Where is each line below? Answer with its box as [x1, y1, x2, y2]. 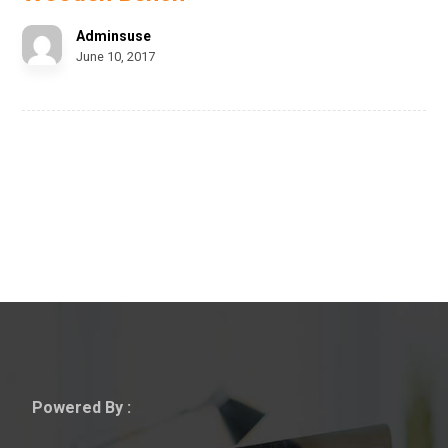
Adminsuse [76, 27, 152, 44]
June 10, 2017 [76, 48, 156, 64]
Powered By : [32, 397, 132, 417]
